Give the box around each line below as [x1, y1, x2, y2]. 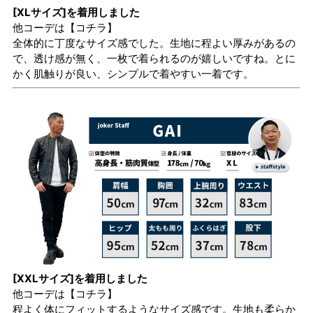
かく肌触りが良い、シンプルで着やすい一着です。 [13, 67, 254, 81]
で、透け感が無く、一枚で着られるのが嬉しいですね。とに [13, 52, 296, 66]
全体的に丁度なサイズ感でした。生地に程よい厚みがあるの [13, 36, 296, 50]
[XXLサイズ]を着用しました [13, 272, 147, 286]
